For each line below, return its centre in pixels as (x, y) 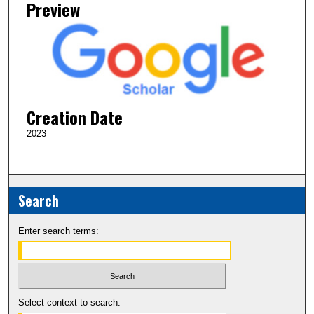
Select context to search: (70, 303)
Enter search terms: (59, 231)
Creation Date (74, 117)
